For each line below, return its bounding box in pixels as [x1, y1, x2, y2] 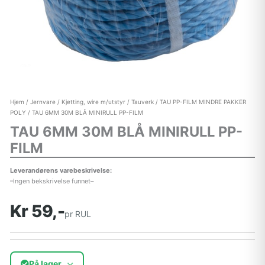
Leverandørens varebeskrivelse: [9, 166, 112, 174]
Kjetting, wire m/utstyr [61, 98, 125, 106]
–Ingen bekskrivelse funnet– [9, 177, 93, 185]
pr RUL [64, 208, 92, 219]
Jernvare [30, 98, 56, 106]
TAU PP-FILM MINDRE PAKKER [159, 98, 246, 106]
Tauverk [131, 98, 154, 106]
